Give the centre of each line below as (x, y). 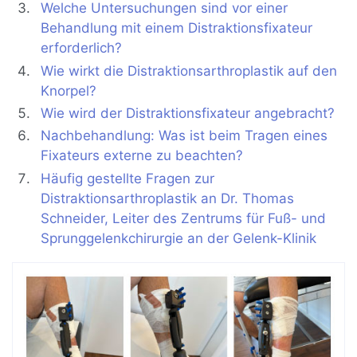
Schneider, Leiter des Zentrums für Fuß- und (184, 218)
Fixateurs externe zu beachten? (142, 156)
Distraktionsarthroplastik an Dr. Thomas (168, 198)
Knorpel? (69, 90)
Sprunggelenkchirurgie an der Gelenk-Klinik (179, 238)
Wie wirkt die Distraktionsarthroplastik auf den (189, 71)
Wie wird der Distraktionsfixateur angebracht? (188, 114)
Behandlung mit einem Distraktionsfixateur (177, 28)
